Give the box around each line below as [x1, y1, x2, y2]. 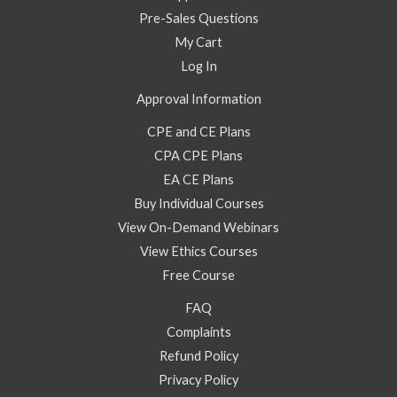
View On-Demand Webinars [118, 219, 279, 235]
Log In [180, 58, 217, 74]
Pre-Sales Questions [138, 10, 259, 26]
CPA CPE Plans [154, 147, 243, 163]
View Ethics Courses [139, 243, 258, 259]
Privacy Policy [159, 371, 238, 387]
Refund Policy [159, 347, 238, 363]
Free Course [162, 267, 235, 283]
